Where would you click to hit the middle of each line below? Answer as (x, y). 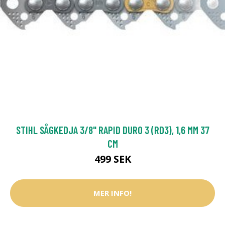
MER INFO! (113, 193)
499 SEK (113, 159)
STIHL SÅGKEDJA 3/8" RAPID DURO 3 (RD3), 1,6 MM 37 (113, 130)
